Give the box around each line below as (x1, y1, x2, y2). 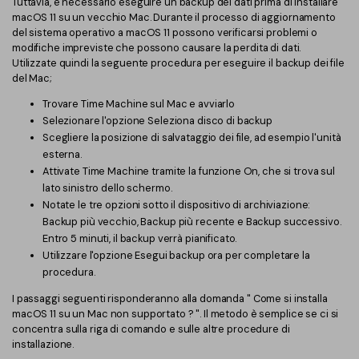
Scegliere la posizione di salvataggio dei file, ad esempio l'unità (42, 131, 341, 145)
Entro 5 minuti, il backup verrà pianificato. (42, 232, 237, 246)
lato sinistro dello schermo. (42, 181, 172, 196)
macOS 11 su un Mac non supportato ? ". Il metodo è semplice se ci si (12, 307, 339, 321)
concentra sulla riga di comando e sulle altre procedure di (12, 322, 290, 337)
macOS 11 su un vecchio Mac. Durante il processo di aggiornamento (12, 10, 336, 24)
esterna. (42, 147, 82, 162)
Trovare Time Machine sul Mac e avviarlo (42, 97, 236, 111)
